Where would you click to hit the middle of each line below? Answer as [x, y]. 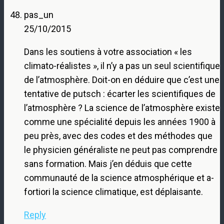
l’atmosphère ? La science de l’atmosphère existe [122, 107]
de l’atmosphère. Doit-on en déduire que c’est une [122, 79]
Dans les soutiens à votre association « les [108, 51]
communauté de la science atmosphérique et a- [119, 177]
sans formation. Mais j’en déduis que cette [108, 163]
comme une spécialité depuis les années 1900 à [120, 121]
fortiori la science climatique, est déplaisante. [113, 191]
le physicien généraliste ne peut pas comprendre [121, 149]
